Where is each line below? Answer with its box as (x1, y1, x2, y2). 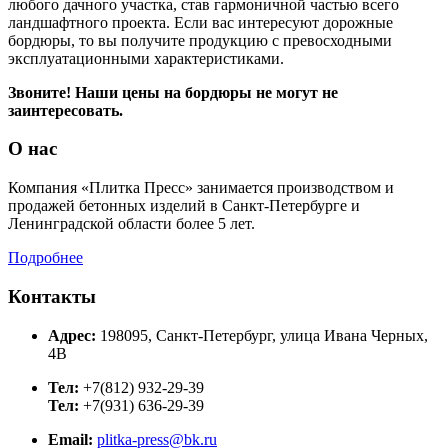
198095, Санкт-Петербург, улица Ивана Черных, (96, 326, 428, 344)
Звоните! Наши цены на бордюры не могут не (8, 83, 338, 101)
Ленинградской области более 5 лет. (8, 215, 255, 233)
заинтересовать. (8, 101, 123, 119)
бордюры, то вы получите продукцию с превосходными (8, 31, 392, 49)
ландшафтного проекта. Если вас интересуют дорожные (8, 13, 393, 31)
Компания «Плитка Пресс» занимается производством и (8, 179, 394, 197)
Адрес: (48, 326, 96, 344)
